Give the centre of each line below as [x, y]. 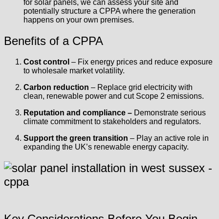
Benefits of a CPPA [54, 41]
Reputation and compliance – [78, 112]
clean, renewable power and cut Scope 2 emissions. [114, 96]
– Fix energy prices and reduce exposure [141, 62]
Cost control [46, 62]
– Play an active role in [168, 138]
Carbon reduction [56, 87]
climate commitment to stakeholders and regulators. [112, 121]
